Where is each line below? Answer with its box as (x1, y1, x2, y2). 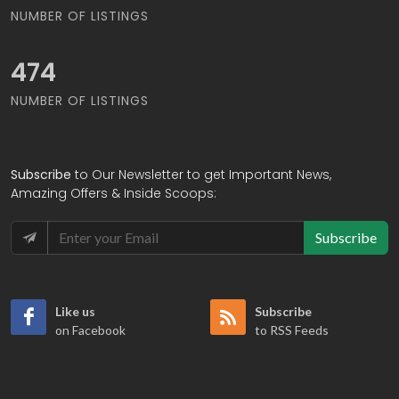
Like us (55, 304, 95, 320)
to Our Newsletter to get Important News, (71, 166, 331, 184)
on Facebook (55, 322, 126, 338)
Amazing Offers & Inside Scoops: (11, 184, 216, 203)
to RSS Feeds (255, 322, 329, 338)
